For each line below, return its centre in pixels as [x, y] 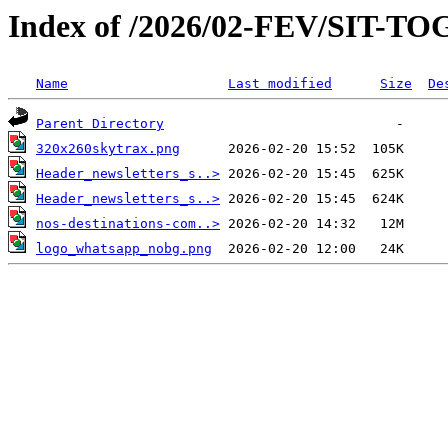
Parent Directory [100, 124]
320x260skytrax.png [108, 149]
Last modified [280, 84]
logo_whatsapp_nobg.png [124, 249]
